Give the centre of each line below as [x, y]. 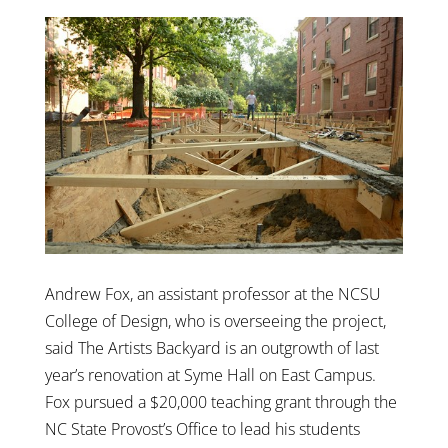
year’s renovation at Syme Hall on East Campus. [210, 375]
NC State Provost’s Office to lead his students [202, 429]
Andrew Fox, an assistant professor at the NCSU [212, 294]
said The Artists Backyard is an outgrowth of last [211, 348]
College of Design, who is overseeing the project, [215, 321]
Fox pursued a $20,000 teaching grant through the [220, 402]
